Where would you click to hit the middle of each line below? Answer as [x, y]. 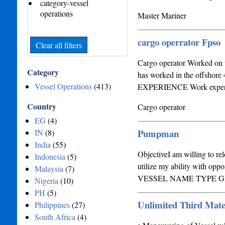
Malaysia [49, 168]
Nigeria [46, 181]
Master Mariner [162, 15]
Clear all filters [59, 45]
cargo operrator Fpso [179, 42]
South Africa [55, 217]
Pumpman [158, 133]
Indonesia [50, 156]
